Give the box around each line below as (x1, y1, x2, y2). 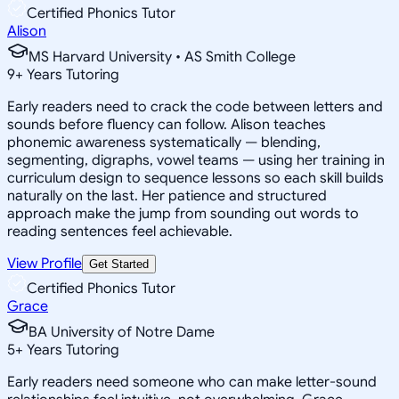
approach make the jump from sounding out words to (7, 204, 359, 223)
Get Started (89, 256, 149, 271)
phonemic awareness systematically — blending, (7, 133, 321, 151)
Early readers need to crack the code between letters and (7, 97, 383, 116)
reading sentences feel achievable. (7, 222, 232, 240)
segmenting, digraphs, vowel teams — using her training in (7, 151, 385, 169)
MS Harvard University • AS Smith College (28, 47, 296, 66)
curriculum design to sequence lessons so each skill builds (7, 168, 384, 187)
